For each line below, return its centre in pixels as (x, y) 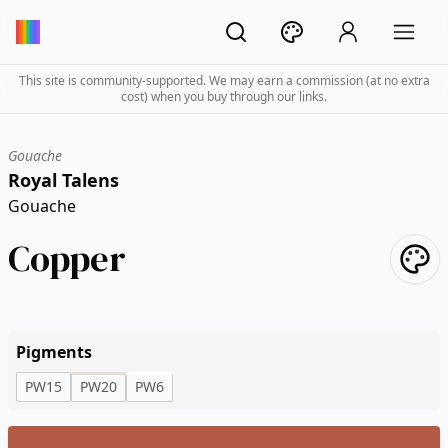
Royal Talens (63, 180)
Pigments (54, 352)
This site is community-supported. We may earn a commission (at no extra (224, 80)
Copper (67, 258)
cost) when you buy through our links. (224, 96)
